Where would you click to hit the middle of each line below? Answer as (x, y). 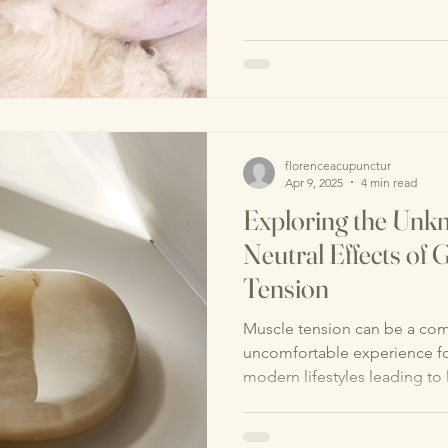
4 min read (389, 182)
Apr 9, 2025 (314, 182)
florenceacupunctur (338, 165)
